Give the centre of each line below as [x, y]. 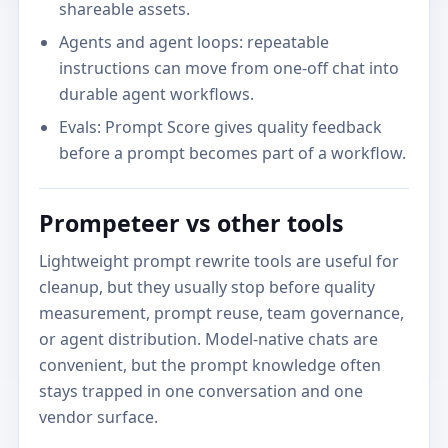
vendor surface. [99, 417]
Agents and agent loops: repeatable [193, 42]
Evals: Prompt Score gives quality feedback [220, 127]
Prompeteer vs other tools [192, 222]
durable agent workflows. [156, 94]
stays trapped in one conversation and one [201, 391]
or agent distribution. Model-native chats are [209, 339]
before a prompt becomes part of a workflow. [232, 153]
